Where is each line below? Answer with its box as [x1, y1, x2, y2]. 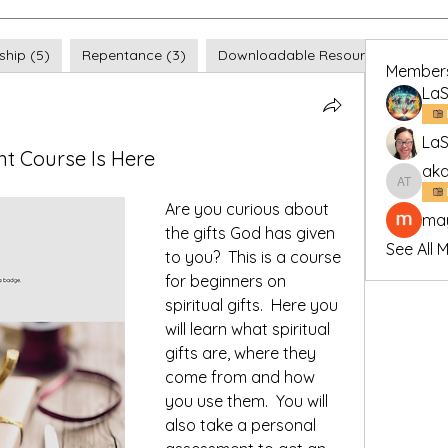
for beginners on [165, 271, 286, 291]
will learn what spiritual [165, 319, 330, 339]
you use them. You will [165, 391, 328, 411]
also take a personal [165, 415, 316, 435]
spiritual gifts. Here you [165, 295, 338, 315]
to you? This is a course [165, 247, 341, 267]
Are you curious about [165, 199, 329, 219]
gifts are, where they [165, 343, 316, 363]
